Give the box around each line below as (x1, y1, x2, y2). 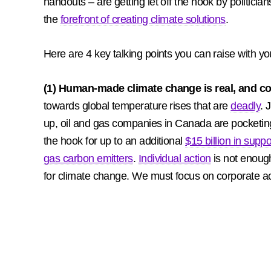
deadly (230, 100, 261, 112)
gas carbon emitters (44, 152, 133, 165)
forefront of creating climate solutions (60, 13, 226, 25)
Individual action (138, 152, 211, 165)
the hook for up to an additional (44, 135, 186, 147)
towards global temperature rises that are (44, 100, 231, 112)
